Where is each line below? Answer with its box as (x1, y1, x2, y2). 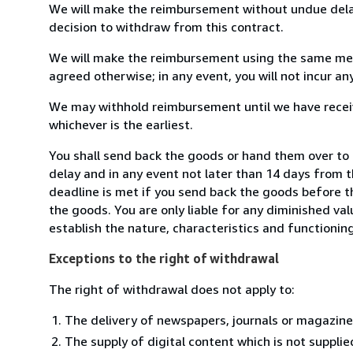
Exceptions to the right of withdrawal (49, 250, 279, 266)
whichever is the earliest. (49, 116, 193, 132)
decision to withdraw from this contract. (49, 18, 284, 35)
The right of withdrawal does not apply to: (49, 281, 295, 297)
